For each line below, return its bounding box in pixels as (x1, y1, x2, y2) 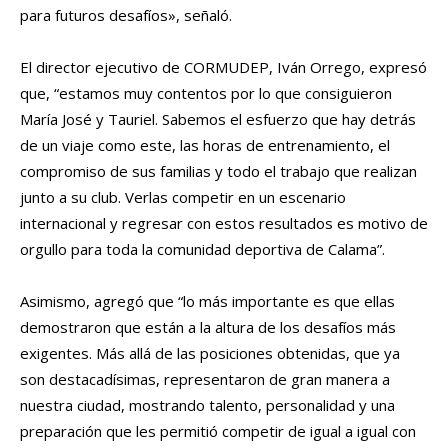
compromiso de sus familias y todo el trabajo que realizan (20, 161, 417, 182)
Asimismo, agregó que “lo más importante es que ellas (20, 291, 395, 312)
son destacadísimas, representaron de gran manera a (20, 369, 390, 390)
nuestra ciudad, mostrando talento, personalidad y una (20, 395, 395, 416)
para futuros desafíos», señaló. (20, 5, 232, 26)
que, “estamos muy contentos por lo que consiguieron (20, 83, 392, 104)
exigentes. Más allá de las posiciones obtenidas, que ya (20, 343, 400, 364)
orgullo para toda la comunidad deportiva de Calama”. (20, 239, 385, 260)
